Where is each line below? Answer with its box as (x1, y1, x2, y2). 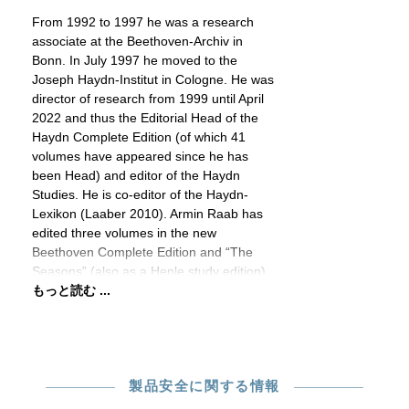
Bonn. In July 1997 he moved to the (32, 53, 237, 68)
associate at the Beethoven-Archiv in (32, 34, 243, 48)
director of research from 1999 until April (32, 91, 264, 106)
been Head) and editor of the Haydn (32, 168, 240, 183)
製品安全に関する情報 (129, 378, 280, 393)
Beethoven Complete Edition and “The (32, 245, 253, 259)
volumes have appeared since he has (32, 149, 248, 163)
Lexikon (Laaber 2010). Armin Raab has (32, 206, 263, 221)
